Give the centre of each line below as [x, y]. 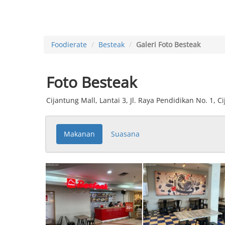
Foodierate [69, 44]
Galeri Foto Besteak [168, 44]
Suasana [125, 134]
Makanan [79, 134]
